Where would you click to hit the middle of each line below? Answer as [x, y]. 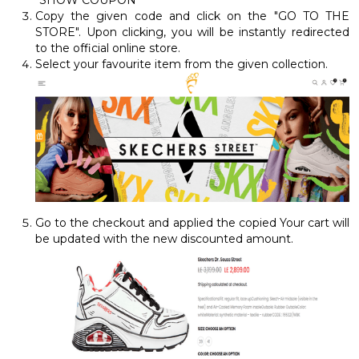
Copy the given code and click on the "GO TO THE [192, 16]
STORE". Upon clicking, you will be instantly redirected [192, 32]
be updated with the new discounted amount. [164, 239]
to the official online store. [108, 48]
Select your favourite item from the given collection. [182, 64]
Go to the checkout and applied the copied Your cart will [192, 223]
